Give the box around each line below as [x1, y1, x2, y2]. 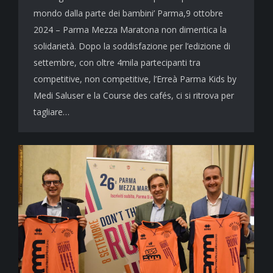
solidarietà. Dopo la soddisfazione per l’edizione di [34, 40, 230, 52]
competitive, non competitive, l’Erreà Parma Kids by [34, 73, 236, 85]
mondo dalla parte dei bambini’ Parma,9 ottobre [34, 7, 223, 19]
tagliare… [34, 106, 69, 118]
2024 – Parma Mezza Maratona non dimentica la [34, 24, 227, 36]
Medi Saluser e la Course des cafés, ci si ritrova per [34, 90, 234, 102]
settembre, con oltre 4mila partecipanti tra [34, 57, 200, 69]
